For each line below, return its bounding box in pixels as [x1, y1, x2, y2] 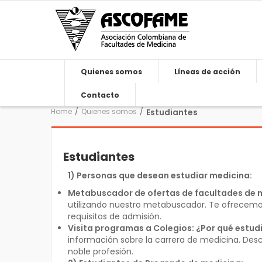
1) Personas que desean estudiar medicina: [67, 170, 252, 181]
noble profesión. [67, 246, 133, 257]
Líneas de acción [174, 67, 240, 77]
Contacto [80, 90, 119, 100]
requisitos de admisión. [67, 211, 161, 222]
